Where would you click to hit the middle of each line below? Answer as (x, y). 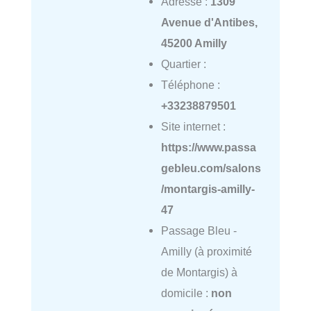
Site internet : (193, 127)
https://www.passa (208, 148)
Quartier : (183, 64)
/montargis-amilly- (208, 189)
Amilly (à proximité (206, 252)
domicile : (186, 293)
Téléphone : (190, 85)
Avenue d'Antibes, (209, 23)
